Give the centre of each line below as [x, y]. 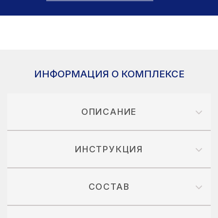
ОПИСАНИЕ [109, 112]
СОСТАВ [109, 187]
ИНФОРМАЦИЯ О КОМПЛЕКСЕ [109, 74]
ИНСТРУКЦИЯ [109, 149]
